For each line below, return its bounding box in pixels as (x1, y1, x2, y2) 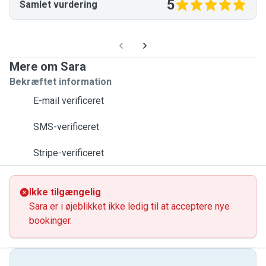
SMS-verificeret (33, 121, 99, 132)
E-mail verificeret (33, 95, 104, 106)
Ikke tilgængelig (29, 186, 101, 198)
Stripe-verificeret (33, 147, 104, 159)
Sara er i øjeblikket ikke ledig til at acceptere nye (29, 201, 230, 212)
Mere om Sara (9, 59, 86, 74)
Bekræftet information (9, 76, 112, 87)
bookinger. (29, 215, 72, 226)
